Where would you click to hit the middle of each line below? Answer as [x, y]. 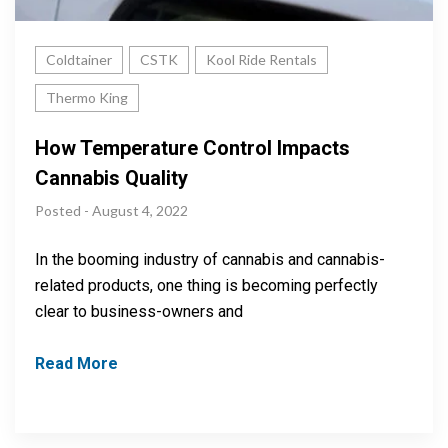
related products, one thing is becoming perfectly [206, 285]
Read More [76, 363]
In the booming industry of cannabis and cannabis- [210, 259]
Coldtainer [79, 59]
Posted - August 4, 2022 [111, 210]
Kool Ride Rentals [261, 59]
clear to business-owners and [139, 311]
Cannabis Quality [111, 177]
